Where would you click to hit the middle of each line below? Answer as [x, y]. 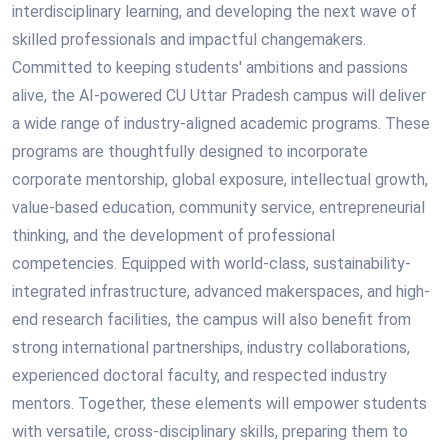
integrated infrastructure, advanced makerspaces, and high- [221, 291]
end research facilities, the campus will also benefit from [211, 319]
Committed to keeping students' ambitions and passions [210, 67]
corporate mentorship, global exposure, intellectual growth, [220, 179]
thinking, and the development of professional [173, 235]
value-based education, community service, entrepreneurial [218, 207]
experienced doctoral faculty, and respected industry [199, 375]
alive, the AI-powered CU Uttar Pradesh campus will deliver [219, 95]
